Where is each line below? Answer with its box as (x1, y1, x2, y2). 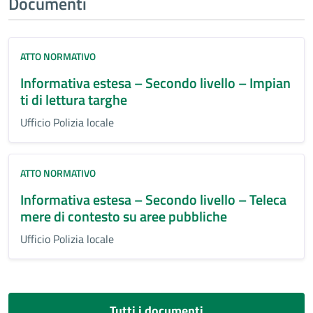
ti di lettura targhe (20, 89, 127, 110)
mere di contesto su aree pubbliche (20, 205, 227, 227)
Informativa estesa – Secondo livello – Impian (20, 72, 291, 94)
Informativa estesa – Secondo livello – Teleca (20, 189, 286, 210)
